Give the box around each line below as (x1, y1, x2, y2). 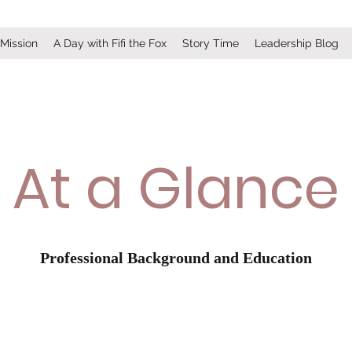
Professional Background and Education (40, 249, 312, 266)
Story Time (182, 37, 239, 49)
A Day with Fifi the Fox (53, 37, 167, 49)
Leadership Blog (255, 37, 339, 49)
